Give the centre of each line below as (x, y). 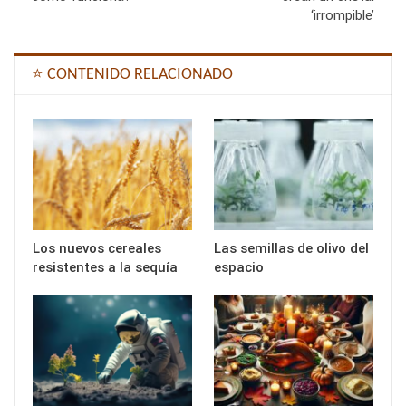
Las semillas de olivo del (291, 248)
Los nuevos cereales (97, 248)
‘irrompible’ (343, 15)
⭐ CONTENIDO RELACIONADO (132, 74)
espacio (239, 267)
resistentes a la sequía (105, 267)
